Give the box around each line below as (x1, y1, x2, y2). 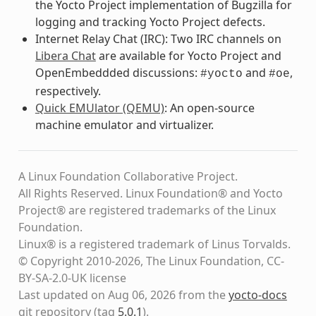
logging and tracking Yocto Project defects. (35, 13, 265, 30)
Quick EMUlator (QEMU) (35, 99, 164, 116)
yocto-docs (228, 286, 287, 303)
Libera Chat (35, 47, 96, 63)
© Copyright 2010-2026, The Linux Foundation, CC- (18, 253, 284, 269)
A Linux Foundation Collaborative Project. (18, 168, 238, 184)
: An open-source (164, 99, 255, 116)
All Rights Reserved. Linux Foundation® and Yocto (18, 185, 283, 201)
